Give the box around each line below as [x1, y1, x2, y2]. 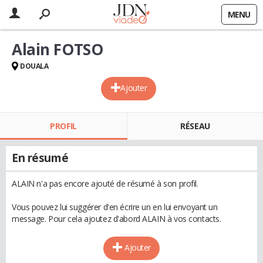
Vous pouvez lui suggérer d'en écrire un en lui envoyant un [12, 201, 218, 213]
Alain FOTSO [12, 39, 103, 60]
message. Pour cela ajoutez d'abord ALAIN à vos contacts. [12, 213, 221, 224]
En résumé [12, 150, 69, 166]
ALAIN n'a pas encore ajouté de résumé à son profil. [12, 178, 198, 189]
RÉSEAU [180, 120, 210, 131]
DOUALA [20, 61, 49, 71]
